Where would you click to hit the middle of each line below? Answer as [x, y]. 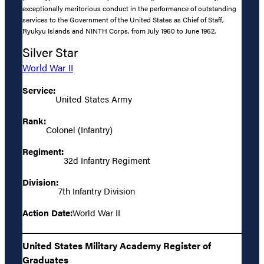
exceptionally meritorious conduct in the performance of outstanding [129, 9]
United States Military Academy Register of [117, 245]
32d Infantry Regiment [107, 160]
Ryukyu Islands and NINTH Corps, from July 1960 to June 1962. [119, 31]
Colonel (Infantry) [79, 129]
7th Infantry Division [97, 190]
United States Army [94, 98]
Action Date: [47, 212]
